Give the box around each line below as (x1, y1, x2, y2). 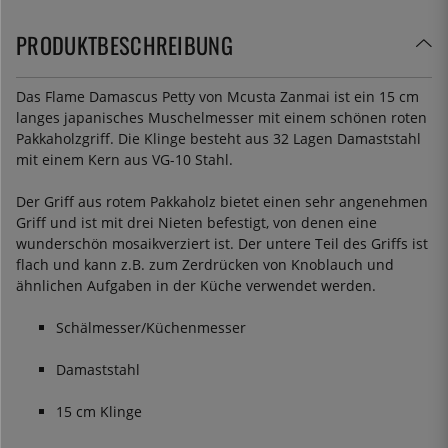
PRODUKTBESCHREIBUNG (16, 27, 234, 61)
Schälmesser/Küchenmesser (56, 317, 246, 337)
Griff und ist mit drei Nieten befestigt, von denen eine (16, 212, 377, 232)
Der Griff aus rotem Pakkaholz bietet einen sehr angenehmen (16, 191, 428, 211)
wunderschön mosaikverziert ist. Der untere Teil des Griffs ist (16, 233, 428, 253)
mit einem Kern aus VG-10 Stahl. (16, 149, 233, 169)
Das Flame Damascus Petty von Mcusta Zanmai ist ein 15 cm (16, 86, 419, 106)
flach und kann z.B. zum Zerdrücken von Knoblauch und (16, 254, 394, 274)
